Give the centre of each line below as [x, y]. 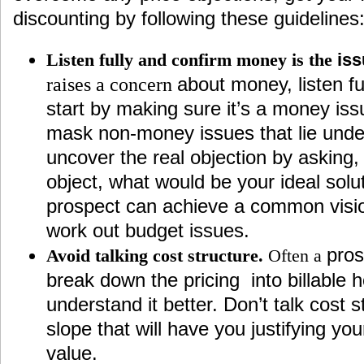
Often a [297, 256]
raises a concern [111, 85]
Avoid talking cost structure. [157, 256]
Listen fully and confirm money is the [191, 60]
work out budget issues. [147, 231]
